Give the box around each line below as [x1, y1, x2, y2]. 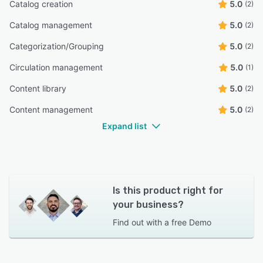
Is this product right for [112, 184, 223, 196]
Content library [9, 83, 66, 93]
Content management [9, 104, 93, 114]
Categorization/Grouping [9, 41, 104, 51]
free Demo [171, 217, 211, 227]
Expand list [102, 120, 147, 131]
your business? [112, 198, 184, 210]
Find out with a [112, 217, 169, 227]
